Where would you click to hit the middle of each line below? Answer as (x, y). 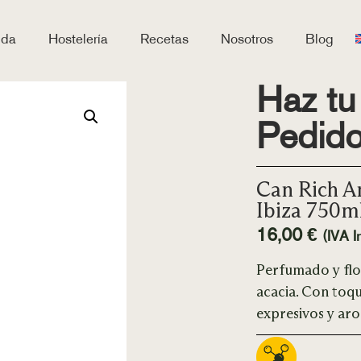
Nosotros (247, 39)
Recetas (164, 39)
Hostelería (78, 39)
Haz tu (306, 100)
